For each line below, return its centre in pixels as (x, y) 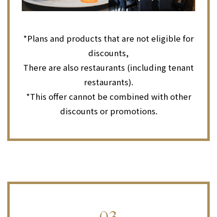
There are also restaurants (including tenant (108, 68)
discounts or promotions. (108, 111)
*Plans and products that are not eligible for (108, 39)
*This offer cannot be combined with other (108, 97)
